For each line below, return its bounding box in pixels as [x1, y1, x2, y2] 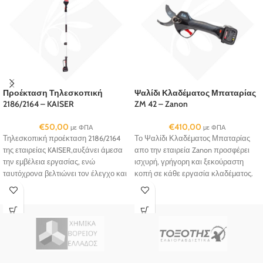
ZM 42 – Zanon [134, 99, 188, 110]
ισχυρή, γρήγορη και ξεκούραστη [134, 157, 244, 167]
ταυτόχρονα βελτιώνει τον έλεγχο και [3, 169, 127, 178]
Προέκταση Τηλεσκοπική [3, 87, 103, 99]
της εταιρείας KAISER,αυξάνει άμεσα [3, 146, 123, 155]
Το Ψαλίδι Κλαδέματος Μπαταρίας [134, 134, 250, 143]
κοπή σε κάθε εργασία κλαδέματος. [134, 169, 253, 178]
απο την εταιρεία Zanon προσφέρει [134, 146, 249, 155]
